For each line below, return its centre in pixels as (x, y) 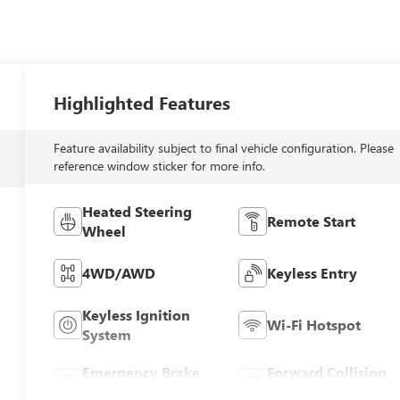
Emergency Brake (142, 372)
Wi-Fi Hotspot (313, 325)
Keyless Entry (312, 273)
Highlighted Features (142, 103)
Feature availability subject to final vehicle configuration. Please (224, 148)
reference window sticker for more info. (160, 166)
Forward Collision (326, 372)
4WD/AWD (119, 273)
